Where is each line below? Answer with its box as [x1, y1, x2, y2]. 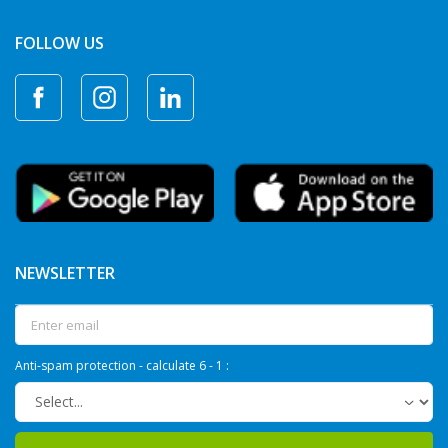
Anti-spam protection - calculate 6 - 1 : [15, 356, 229, 374]
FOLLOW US [15, 32, 104, 54]
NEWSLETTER [15, 261, 115, 284]
